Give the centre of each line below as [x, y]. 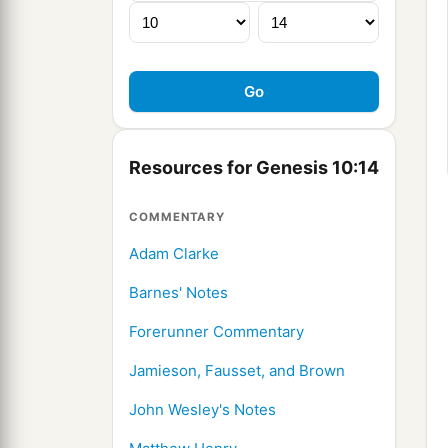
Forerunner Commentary [216, 332]
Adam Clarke [174, 254]
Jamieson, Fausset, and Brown [237, 371]
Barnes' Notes [178, 293]
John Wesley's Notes [202, 410]
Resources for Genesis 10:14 [254, 168]
